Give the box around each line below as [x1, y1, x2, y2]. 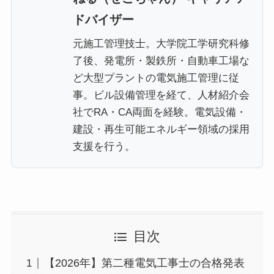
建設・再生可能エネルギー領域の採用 [72, 123, 250, 135]
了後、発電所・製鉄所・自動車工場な [72, 54, 250, 67]
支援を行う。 [72, 140, 135, 152]
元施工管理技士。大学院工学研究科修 [72, 37, 250, 50]
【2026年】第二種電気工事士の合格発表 [43, 257, 245, 270]
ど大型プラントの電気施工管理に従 [72, 72, 239, 84]
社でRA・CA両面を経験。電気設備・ [72, 106, 246, 118]
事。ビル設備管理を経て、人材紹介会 [72, 89, 250, 101]
